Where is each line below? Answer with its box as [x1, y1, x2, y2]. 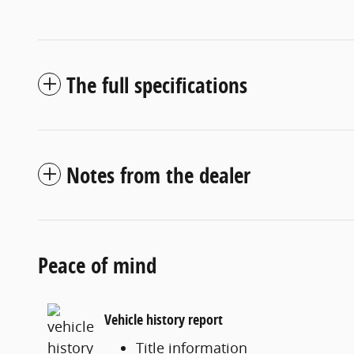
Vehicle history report [104, 310, 223, 330]
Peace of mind [38, 250, 156, 280]
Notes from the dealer [66, 160, 250, 190]
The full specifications [66, 70, 247, 100]
